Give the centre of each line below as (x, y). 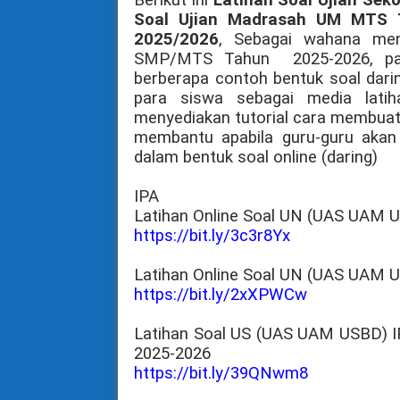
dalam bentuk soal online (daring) (256, 157)
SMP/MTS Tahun (208, 58)
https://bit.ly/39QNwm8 (221, 373)
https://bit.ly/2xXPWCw (221, 294)
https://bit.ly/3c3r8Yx (212, 235)
